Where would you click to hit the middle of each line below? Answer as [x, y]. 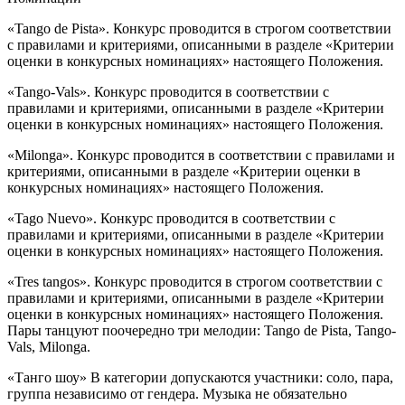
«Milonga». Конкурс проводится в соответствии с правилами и [201, 155]
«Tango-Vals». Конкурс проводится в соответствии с [168, 92]
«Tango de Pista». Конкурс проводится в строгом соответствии [199, 29]
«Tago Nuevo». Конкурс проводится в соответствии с [171, 219]
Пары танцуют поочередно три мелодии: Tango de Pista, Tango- [202, 331]
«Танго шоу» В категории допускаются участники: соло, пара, [200, 378]
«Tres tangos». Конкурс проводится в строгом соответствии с [195, 282]
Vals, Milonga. [49, 347]
